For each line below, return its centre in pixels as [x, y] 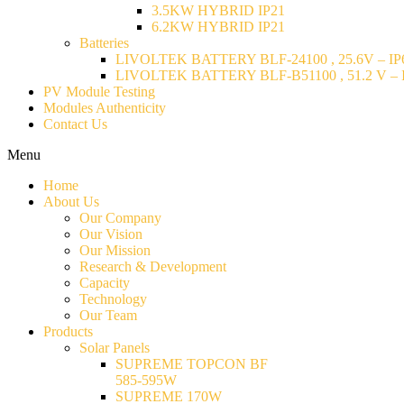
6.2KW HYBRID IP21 [218, 27]
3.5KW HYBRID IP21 [218, 10]
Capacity [105, 283]
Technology [113, 299]
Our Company [120, 218]
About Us [71, 202]
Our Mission [115, 250]
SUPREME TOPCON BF [192, 364]
